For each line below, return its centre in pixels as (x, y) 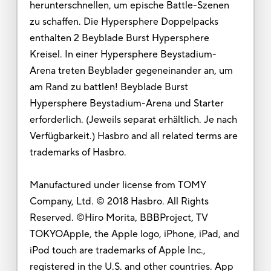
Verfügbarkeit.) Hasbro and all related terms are (133, 136)
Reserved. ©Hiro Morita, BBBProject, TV (119, 217)
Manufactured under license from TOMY (118, 185)
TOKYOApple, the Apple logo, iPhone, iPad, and (134, 234)
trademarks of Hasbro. (78, 152)
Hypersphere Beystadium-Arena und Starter (126, 103)
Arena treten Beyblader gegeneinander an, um (131, 70)
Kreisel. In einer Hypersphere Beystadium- (123, 54)
